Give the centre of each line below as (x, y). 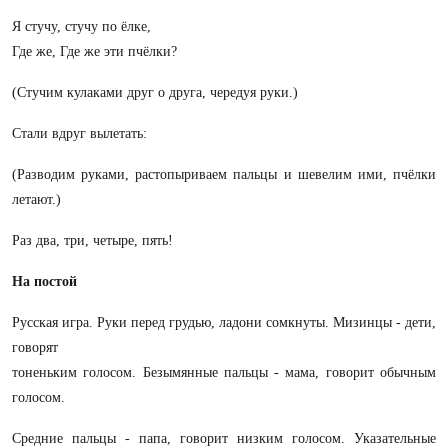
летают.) (36, 199)
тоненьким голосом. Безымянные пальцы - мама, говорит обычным (224, 372)
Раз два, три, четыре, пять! (92, 240)
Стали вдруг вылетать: (79, 133)
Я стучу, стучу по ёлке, (81, 26)
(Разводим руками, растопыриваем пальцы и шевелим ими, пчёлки (224, 174)
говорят (35, 347)
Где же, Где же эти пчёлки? (94, 51)
